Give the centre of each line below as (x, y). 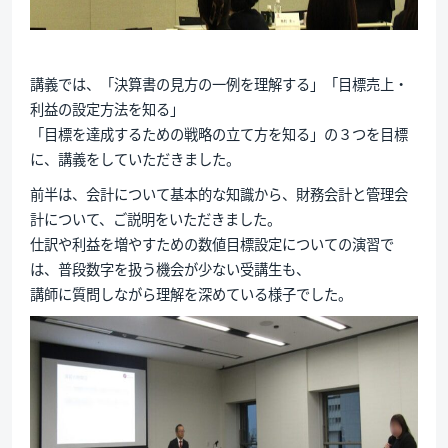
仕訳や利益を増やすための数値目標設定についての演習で (211, 243)
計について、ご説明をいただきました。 (155, 218)
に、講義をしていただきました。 (134, 158)
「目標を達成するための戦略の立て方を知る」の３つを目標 (218, 133)
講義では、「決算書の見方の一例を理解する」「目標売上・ (218, 83)
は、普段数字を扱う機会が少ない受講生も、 (169, 268)
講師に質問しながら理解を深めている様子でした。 (190, 293)
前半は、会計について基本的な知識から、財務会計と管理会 (218, 193)
